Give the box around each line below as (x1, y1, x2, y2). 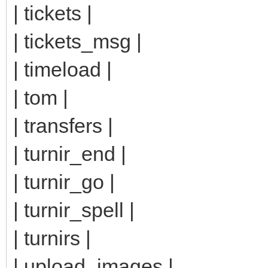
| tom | (13, 86, 68, 109)
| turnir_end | (13, 142, 126, 165)
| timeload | (13, 57, 112, 81)
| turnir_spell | (13, 198, 135, 221)
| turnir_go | (13, 170, 115, 193)
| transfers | (13, 114, 113, 137)
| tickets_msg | (13, 29, 142, 53)
